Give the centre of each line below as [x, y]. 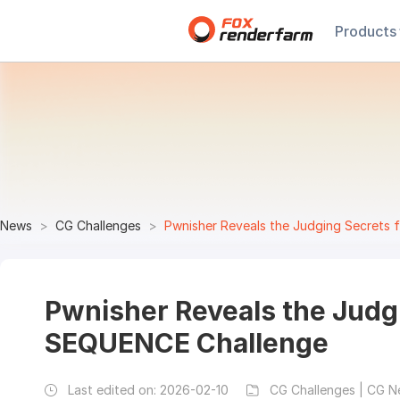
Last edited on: [114, 390]
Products [366, 31]
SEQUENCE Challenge [187, 343]
